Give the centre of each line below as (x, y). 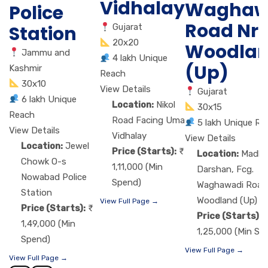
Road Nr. (224, 31)
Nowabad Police (54, 177)
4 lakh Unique (140, 58)
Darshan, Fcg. (225, 169)
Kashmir (25, 68)
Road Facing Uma (148, 121)
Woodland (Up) (227, 200)
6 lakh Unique (49, 99)
